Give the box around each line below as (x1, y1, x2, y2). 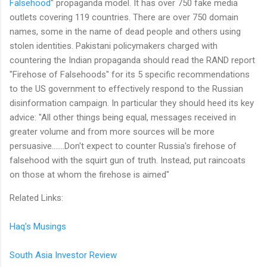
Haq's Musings (10, 221, 66, 232)
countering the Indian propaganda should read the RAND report (10, 54, 255, 66)
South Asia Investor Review (10, 249, 117, 260)
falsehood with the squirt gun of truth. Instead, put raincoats (10, 154, 246, 166)
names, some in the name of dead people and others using (10, 26, 241, 37)
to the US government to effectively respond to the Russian (10, 83, 243, 94)
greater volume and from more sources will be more (10, 126, 215, 137)
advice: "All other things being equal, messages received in (10, 111, 236, 123)
